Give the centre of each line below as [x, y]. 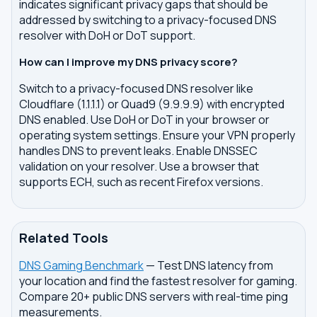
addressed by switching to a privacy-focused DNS [148, 20]
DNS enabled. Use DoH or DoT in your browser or [144, 120]
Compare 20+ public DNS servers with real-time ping [154, 296]
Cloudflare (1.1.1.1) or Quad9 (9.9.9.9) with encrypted [152, 104]
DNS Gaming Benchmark [81, 265]
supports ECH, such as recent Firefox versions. [141, 182]
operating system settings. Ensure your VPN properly [157, 135]
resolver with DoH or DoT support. [107, 35]
